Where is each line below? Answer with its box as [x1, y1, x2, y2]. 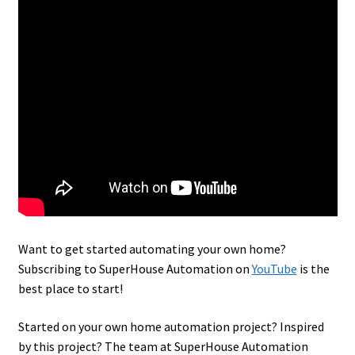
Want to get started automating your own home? [17, 241, 286, 258]
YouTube [251, 261, 297, 277]
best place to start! [17, 281, 123, 297]
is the [296, 261, 330, 277]
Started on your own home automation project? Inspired [17, 319, 324, 335]
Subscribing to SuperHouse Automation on [17, 261, 252, 277]
